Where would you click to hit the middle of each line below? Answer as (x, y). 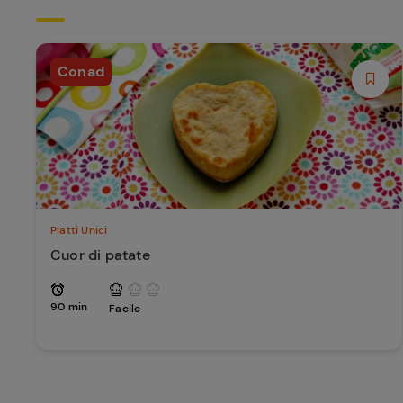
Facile (125, 309)
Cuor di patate (100, 255)
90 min (69, 307)
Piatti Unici (79, 230)
